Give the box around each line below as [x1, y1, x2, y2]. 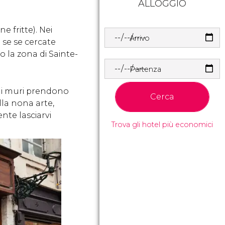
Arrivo [130, 33, 150, 43]
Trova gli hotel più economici [111, 120, 213, 129]
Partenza [130, 64, 161, 74]
